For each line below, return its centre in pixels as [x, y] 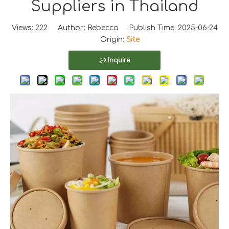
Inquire [119, 61]
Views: [23, 28]
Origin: [108, 40]
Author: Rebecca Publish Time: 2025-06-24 [132, 28]
